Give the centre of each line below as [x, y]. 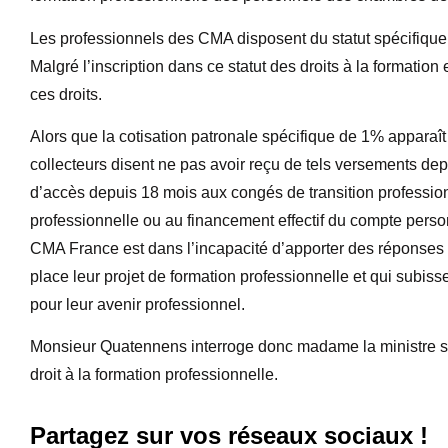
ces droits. [66, 94]
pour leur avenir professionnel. [137, 304]
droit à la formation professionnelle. [154, 375]
